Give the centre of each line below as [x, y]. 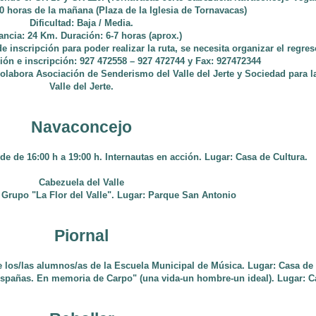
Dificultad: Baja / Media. [81, 23]
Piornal [81, 236]
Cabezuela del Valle [81, 182]
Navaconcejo [81, 127]
